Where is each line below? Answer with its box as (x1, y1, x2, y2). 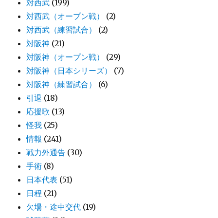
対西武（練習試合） (26, 25, 97, 35)
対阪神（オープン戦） (26, 52, 105, 62)
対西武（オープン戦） (26, 11, 105, 21)
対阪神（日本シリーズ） (26, 66, 112, 76)
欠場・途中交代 (26, 202, 81, 212)
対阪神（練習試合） (26, 79, 97, 90)
